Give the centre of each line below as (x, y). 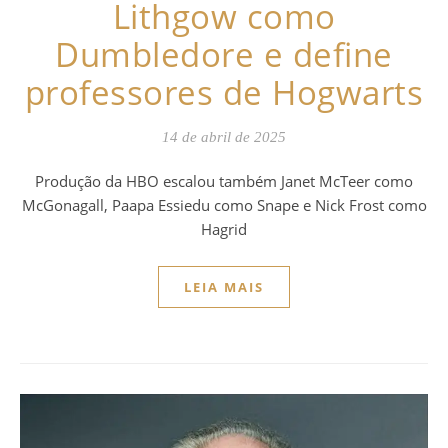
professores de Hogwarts (224, 93)
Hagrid (224, 229)
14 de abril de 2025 (224, 137)
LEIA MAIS (224, 287)
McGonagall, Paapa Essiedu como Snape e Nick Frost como (224, 205)
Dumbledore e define (224, 55)
